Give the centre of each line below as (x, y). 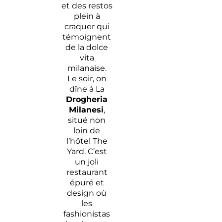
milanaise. (87, 68)
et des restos (87, 6)
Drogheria (87, 100)
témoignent (87, 37)
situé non (87, 120)
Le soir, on (87, 79)
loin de (87, 131)
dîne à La (87, 89)
